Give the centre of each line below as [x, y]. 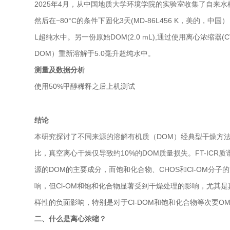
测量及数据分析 [60, 70]
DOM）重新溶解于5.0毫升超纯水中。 [95, 54]
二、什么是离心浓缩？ [71, 218]
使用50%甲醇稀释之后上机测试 [85, 87]
